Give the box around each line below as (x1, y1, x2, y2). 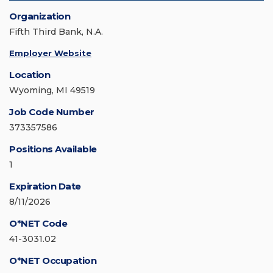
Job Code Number (9, 106, 94, 118)
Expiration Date (9, 180, 81, 193)
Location (9, 69, 50, 81)
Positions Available (9, 143, 97, 155)
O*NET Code (9, 218, 67, 230)
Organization (9, 10, 70, 23)
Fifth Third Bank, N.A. (9, 26, 103, 38)
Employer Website (9, 48, 91, 58)
